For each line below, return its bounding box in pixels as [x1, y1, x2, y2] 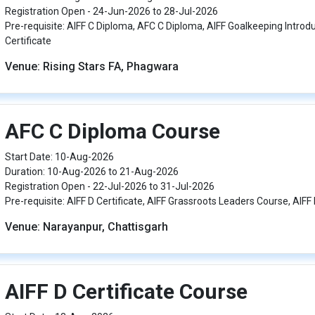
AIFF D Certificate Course [4, 279, 247, 304]
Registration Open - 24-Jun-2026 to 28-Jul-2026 [4, 6, 218, 17]
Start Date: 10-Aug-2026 [4, 151, 114, 162]
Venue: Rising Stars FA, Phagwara [4, 60, 179, 73]
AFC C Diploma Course [4, 119, 220, 143]
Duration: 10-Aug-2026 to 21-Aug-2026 [4, 166, 179, 177]
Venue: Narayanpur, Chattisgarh [4, 220, 168, 233]
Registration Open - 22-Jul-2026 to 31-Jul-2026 [4, 181, 214, 192]
